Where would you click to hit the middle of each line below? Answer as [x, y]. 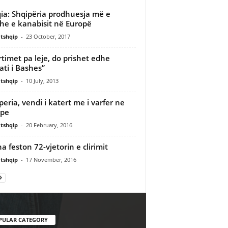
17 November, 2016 [51, 159]
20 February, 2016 [49, 125]
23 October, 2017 [48, 36]
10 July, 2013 [42, 80]
